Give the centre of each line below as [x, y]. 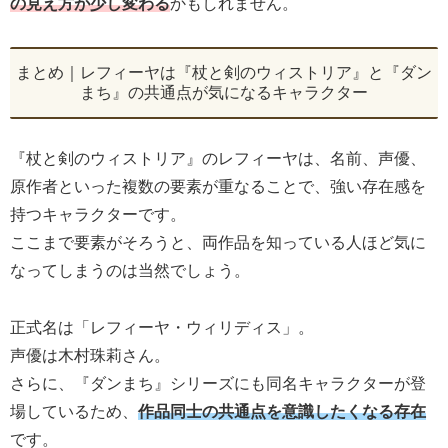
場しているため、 [74, 411]
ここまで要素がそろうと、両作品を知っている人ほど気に [218, 242]
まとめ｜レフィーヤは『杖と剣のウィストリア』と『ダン [224, 72]
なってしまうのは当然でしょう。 [130, 270]
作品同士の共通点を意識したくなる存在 [282, 411]
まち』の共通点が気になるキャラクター [224, 92]
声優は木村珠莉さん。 [90, 355]
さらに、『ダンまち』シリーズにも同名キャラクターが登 [218, 383]
